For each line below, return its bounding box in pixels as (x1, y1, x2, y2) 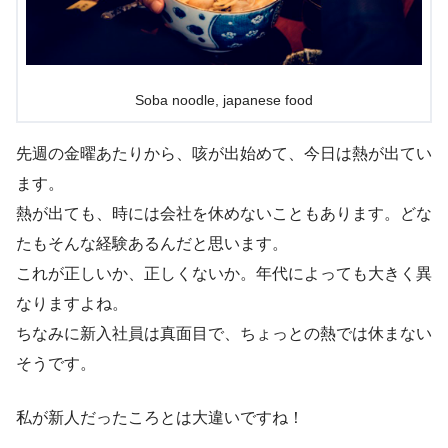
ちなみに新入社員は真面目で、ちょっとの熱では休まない (16, 325, 432, 343)
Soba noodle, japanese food (135, 93, 313, 109)
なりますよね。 (16, 295, 128, 313)
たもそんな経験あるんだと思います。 (16, 235, 288, 253)
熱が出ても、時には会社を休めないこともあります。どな (16, 205, 432, 223)
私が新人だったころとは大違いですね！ (16, 409, 304, 427)
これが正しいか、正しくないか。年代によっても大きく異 (16, 265, 432, 283)
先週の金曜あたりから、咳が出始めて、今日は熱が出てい (16, 145, 432, 163)
